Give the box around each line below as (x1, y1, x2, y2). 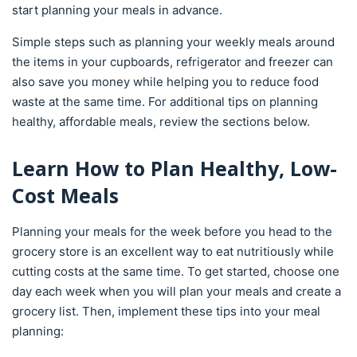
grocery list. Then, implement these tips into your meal (12, 304, 320, 319)
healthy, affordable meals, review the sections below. (12, 114, 310, 129)
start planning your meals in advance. (12, 2, 222, 18)
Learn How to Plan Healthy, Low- (12, 155, 337, 182)
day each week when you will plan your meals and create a (12, 284, 341, 299)
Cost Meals (12, 182, 119, 209)
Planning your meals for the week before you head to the (12, 224, 332, 239)
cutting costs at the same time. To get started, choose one (12, 264, 339, 279)
